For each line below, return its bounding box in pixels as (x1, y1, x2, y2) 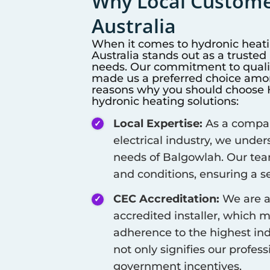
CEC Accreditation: (113, 192, 219, 206)
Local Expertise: (113, 116, 202, 130)
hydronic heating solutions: (92, 94, 239, 107)
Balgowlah (163, 150, 221, 164)
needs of (113, 150, 163, 164)
